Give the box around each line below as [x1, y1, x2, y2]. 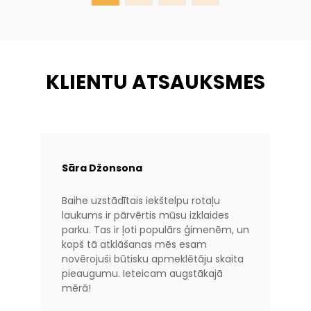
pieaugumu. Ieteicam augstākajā [62, 267, 223, 281]
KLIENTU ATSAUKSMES [46, 69, 265, 96]
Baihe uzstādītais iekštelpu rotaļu [62, 194, 220, 208]
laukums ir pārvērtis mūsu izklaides [62, 208, 229, 223]
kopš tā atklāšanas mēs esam [62, 237, 207, 252]
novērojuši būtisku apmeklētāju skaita [62, 252, 244, 267]
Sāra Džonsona [62, 161, 142, 176]
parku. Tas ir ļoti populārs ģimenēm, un [62, 223, 249, 237]
